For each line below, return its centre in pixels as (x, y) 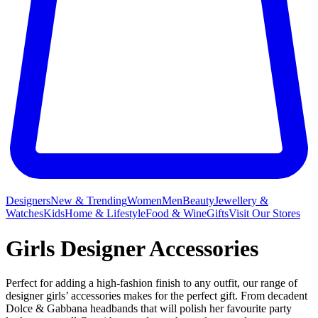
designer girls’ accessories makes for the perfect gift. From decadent (157, 296)
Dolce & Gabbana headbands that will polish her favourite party (149, 309)
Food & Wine (176, 214)
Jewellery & (241, 201)
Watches (24, 214)
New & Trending (89, 201)
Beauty (198, 201)
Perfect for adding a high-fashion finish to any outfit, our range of (152, 283)
